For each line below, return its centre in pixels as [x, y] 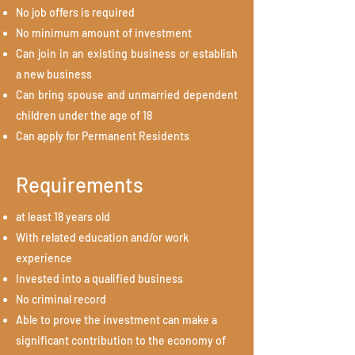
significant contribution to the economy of [121, 340]
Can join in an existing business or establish [127, 53]
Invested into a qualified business [101, 279]
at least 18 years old [64, 217]
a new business [55, 74]
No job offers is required [76, 12]
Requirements [80, 184]
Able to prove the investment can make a [116, 320]
